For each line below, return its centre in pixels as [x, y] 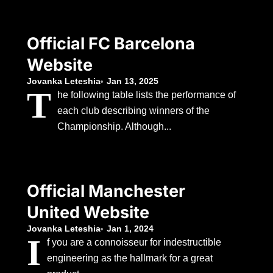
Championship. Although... [114, 126]
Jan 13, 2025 [133, 81]
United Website [88, 212]
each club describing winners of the [133, 111]
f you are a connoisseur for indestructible [134, 242]
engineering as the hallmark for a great [130, 258]
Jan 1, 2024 [130, 229]
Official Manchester [106, 191]
